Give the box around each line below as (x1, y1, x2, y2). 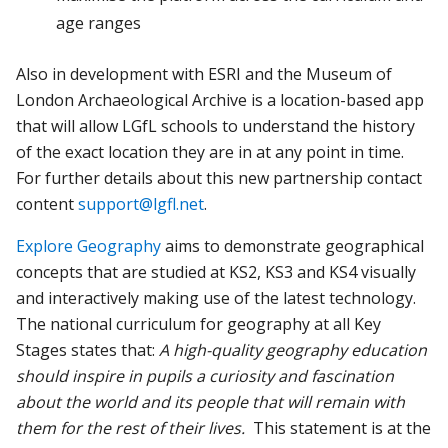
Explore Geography (16, 234, 162, 257)
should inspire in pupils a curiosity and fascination (16, 364, 395, 387)
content (16, 192, 79, 215)
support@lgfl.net (78, 192, 205, 215)
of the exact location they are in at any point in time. (16, 140, 405, 163)
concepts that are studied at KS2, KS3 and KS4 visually (16, 260, 417, 283)
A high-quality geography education (159, 338, 428, 361)
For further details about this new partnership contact (16, 166, 423, 189)
